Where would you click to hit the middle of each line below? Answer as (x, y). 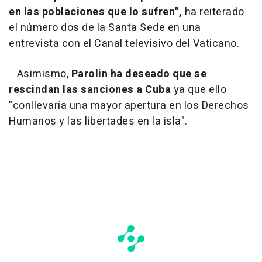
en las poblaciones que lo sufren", (95, 12)
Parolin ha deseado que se (139, 74)
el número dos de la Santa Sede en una (105, 28)
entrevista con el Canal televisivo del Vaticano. (124, 44)
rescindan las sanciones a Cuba (90, 90)
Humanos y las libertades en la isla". (98, 121)
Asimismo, (40, 74)
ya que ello (199, 90)
